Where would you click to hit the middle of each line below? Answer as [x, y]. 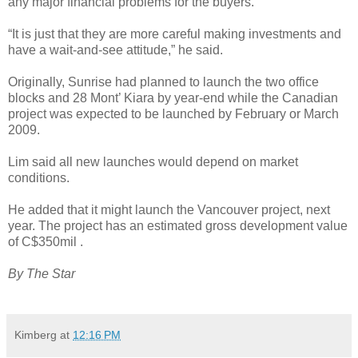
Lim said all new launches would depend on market [153, 162]
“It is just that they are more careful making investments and [175, 34]
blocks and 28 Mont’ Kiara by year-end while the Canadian [173, 98]
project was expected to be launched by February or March [173, 114]
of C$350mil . [46, 242]
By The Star [42, 274]
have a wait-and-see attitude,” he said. [115, 50]
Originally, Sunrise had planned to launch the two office [163, 82]
